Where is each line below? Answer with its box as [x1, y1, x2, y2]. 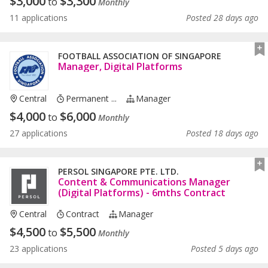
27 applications [10, 127, 68, 139]
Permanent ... [66, 93, 117, 105]
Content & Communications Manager [58, 175, 230, 189]
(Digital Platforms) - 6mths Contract [58, 186, 226, 200]
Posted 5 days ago [191, 243, 258, 255]
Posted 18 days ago [186, 127, 258, 139]
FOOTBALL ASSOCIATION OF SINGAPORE [58, 50, 221, 62]
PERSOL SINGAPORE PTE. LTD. [58, 166, 179, 178]
